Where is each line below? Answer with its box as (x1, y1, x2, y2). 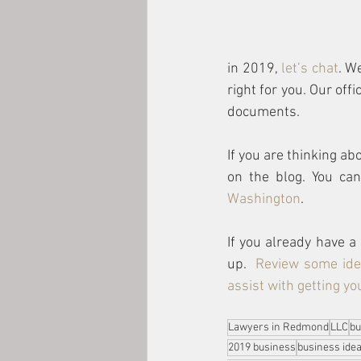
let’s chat (281, 60, 338, 77)
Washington (227, 191, 301, 208)
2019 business (228, 341, 296, 355)
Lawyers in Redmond (228, 321, 329, 334)
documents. (227, 104, 306, 121)
